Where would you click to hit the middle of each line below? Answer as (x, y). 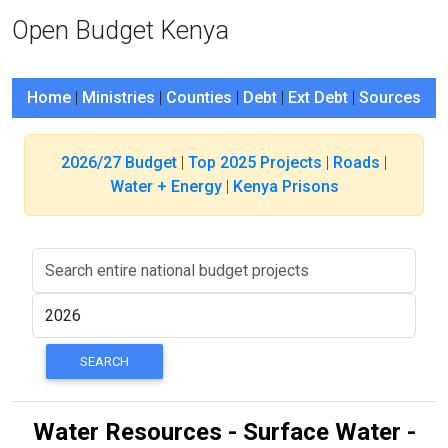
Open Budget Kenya (120, 30)
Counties (199, 97)
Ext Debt (318, 97)
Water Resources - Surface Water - (224, 432)
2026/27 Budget (119, 162)
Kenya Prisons (285, 186)
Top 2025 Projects (255, 162)
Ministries (118, 97)
